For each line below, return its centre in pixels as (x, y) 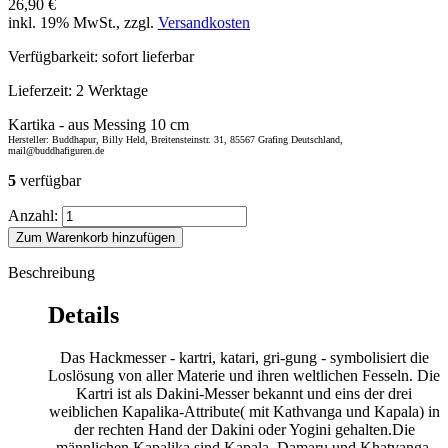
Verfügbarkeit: (53, 56)
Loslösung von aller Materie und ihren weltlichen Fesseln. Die (244, 375)
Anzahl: (33, 215)
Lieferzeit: (42, 90)
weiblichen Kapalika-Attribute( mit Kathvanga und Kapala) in (244, 411)
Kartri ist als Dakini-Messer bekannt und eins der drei (244, 393)
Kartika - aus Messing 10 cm (98, 124)
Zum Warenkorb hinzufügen (95, 237)
